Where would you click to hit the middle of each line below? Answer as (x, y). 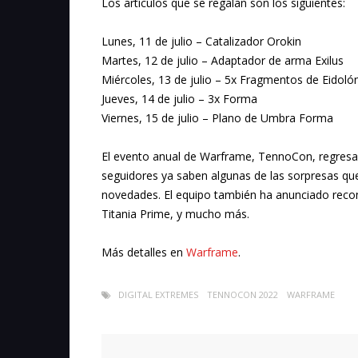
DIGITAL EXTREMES (158, 295)
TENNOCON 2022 (243, 295)
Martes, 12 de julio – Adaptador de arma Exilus (223, 61)
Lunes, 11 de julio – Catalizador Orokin (201, 42)
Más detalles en (144, 253)
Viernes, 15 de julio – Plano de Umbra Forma (217, 118)
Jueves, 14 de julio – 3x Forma (179, 99)
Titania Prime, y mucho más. (175, 214)
